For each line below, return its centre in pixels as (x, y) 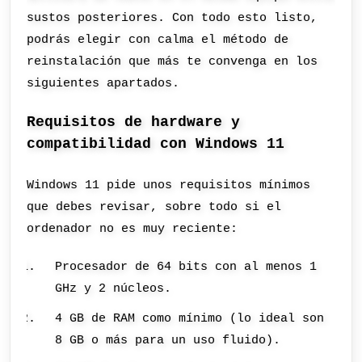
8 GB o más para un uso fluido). (168, 340)
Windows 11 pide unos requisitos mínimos (169, 185)
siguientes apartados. (103, 84)
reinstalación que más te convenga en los (173, 62)
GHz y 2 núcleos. (114, 289)
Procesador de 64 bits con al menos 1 (186, 267)
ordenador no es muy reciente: (133, 228)
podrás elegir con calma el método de (158, 40)
